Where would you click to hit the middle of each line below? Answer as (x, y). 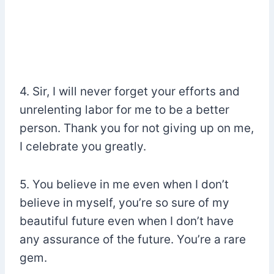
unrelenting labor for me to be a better (124, 109)
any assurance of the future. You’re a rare (133, 239)
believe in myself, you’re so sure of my (124, 202)
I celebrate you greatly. (83, 146)
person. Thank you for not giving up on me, (137, 128)
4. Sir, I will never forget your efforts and (130, 91)
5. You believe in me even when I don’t (124, 184)
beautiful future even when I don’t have (127, 221)
